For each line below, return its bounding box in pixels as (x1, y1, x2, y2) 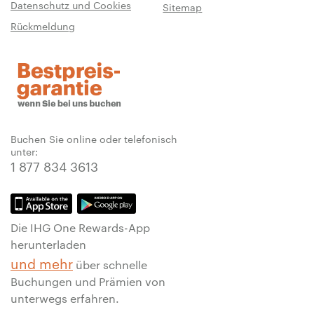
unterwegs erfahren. (11, 290, 119, 306)
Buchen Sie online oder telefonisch (11, 131, 177, 146)
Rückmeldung (11, 18, 75, 33)
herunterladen (11, 236, 86, 252)
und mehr (11, 253, 73, 272)
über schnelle (73, 257, 147, 272)
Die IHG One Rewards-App (11, 219, 150, 235)
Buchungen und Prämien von (11, 273, 165, 289)
